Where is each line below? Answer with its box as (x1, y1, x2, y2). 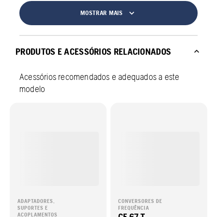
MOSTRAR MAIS (80, 9, 123, 17)
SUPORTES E (17, 205, 48, 211)
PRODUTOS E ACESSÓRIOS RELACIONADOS (15, 46, 171, 57)
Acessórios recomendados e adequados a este (19, 71, 180, 82)
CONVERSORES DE (118, 198, 162, 204)
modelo (19, 83, 46, 94)
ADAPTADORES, (17, 198, 55, 204)
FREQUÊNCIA (118, 205, 149, 211)
